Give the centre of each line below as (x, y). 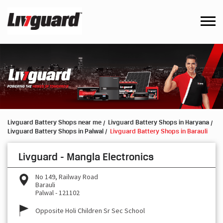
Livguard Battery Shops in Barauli (159, 131)
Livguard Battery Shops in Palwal (56, 131)
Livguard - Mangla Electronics (86, 157)
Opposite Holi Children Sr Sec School (90, 211)
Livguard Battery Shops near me (55, 122)
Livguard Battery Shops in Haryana (159, 122)
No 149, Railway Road (67, 177)
